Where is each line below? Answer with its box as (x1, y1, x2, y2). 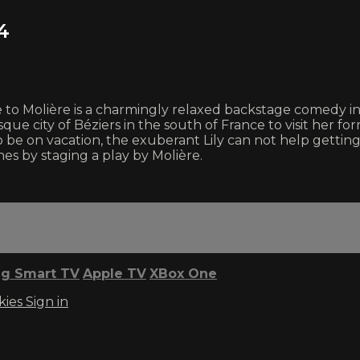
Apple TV (83, 266, 146, 282)
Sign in (26, 294, 68, 310)
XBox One (149, 266, 217, 282)
